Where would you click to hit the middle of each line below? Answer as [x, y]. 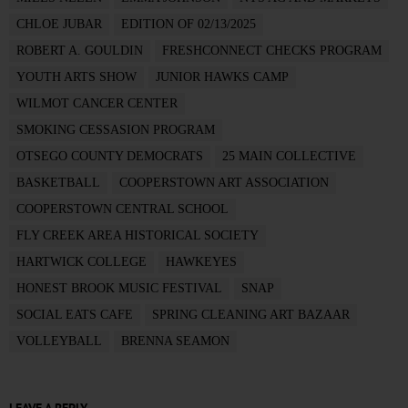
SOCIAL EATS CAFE [75, 315]
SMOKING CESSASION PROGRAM [116, 130]
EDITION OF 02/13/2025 [189, 25]
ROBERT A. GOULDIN [80, 51]
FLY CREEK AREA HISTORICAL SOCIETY [138, 236]
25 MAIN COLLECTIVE [289, 157]
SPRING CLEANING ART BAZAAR [251, 315]
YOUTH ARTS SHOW [76, 77]
